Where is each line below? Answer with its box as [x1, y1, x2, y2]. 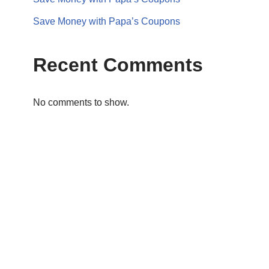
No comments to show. [33, 97, 129, 107]
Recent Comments [33, 54, 203, 76]
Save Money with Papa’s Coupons [33, 16, 180, 26]
